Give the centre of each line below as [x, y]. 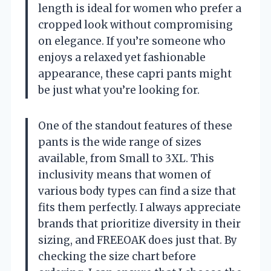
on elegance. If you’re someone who [132, 41]
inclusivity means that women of [125, 175]
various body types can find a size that [137, 191]
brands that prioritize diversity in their [139, 224]
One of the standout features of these [135, 126]
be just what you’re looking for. [119, 90]
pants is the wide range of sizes [120, 142]
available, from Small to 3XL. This [126, 159]
